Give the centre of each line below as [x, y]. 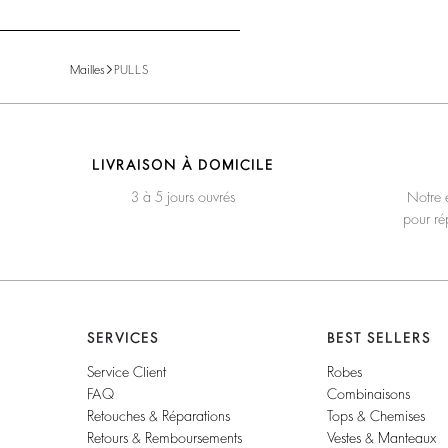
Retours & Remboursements [165, 437]
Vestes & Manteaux [382, 437]
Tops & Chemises [376, 415]
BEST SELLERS [379, 337]
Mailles [87, 69]
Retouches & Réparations [159, 415]
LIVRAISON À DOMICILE [183, 164]
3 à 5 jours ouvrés [183, 196]
